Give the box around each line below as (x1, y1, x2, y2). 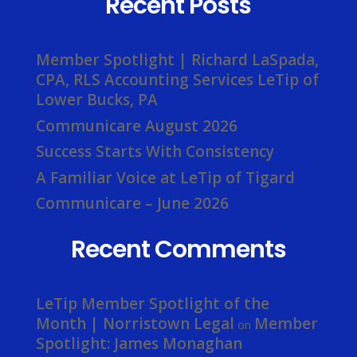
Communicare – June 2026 (35, 193, 229, 214)
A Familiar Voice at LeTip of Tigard (35, 167, 295, 188)
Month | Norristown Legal (35, 313, 234, 335)
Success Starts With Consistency (35, 141, 274, 163)
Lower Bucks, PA (35, 89, 158, 111)
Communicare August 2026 (35, 115, 237, 136)
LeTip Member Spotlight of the (35, 293, 269, 315)
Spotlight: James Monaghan (35, 333, 242, 355)
